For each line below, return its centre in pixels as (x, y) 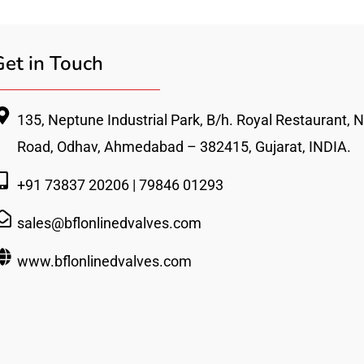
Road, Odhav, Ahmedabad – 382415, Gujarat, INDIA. (184, 147)
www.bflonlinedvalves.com (105, 262)
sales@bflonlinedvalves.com (110, 223)
